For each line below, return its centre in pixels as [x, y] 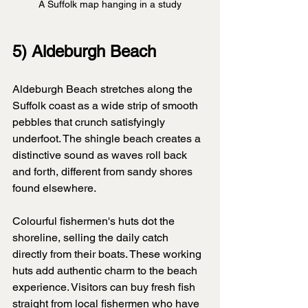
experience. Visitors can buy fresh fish [105, 287]
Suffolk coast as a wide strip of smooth [107, 106]
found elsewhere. [54, 188]
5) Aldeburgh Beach [84, 52]
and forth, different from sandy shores [104, 172]
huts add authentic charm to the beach [106, 271]
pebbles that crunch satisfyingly [90, 122]
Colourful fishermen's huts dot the [95, 221]
